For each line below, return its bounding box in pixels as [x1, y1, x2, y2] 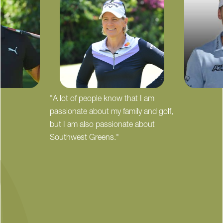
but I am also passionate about [50, 121, 155, 129]
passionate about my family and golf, [50, 108, 174, 116]
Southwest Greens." [50, 134, 119, 142]
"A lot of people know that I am [50, 95, 155, 104]
